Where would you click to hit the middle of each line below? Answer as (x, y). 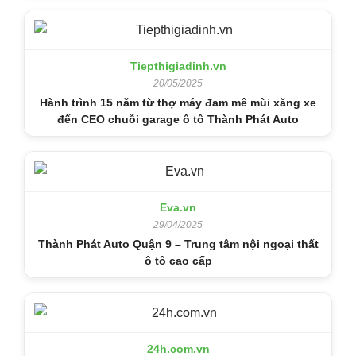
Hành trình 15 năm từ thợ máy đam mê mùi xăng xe (178, 102)
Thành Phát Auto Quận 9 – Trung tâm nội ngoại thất (178, 244)
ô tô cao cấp (178, 260)
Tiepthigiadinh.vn (178, 66)
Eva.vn (178, 207)
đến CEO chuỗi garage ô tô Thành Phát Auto (178, 119)
